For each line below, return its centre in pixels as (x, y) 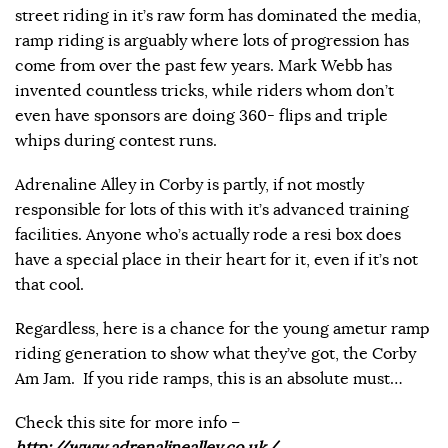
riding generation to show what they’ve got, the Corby (215, 354)
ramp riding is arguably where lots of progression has (212, 40)
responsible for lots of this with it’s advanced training (212, 209)
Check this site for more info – (127, 423)
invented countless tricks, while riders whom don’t (204, 90)
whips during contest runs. (116, 140)
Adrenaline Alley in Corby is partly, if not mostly (189, 184)
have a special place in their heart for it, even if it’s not (216, 259)
